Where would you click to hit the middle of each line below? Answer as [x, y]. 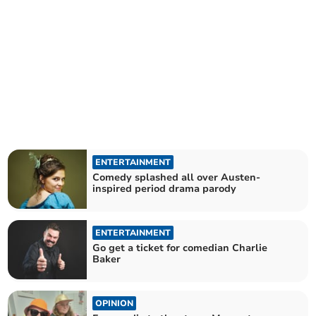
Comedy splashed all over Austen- [177, 177]
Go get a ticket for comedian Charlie [180, 248]
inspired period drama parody [165, 188]
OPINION [115, 304]
